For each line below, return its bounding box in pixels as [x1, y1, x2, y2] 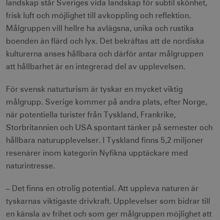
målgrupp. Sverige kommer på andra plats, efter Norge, [6, 98, 207, 106]
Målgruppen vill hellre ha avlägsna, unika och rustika [6, 25, 194, 32]
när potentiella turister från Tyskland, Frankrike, [6, 111, 176, 119]
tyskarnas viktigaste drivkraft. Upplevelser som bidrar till [6, 197, 210, 205]
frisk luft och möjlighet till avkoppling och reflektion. [6, 12, 191, 20]
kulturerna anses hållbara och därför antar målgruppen [6, 50, 203, 58]
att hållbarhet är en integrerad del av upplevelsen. [6, 63, 185, 71]
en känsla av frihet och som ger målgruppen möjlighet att [6, 210, 212, 218]
